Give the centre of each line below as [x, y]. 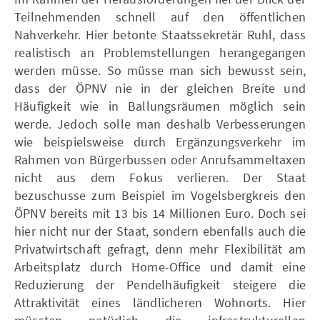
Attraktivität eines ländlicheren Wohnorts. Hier [160, 302]
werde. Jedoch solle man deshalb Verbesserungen [160, 124]
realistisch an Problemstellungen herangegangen [160, 52]
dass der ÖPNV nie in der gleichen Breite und [160, 88]
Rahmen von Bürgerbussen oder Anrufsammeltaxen [160, 159]
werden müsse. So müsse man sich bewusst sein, [160, 70]
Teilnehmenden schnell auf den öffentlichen [160, 16]
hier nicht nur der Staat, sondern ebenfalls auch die [160, 231]
